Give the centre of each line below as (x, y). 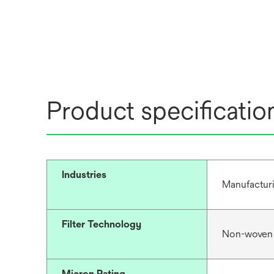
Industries (84, 175)
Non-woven (247, 234)
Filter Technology (102, 224)
